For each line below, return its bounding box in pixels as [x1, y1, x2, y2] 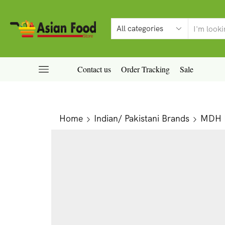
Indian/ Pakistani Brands [94, 113, 189, 124]
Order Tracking [121, 64, 170, 74]
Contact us [77, 64, 111, 74]
